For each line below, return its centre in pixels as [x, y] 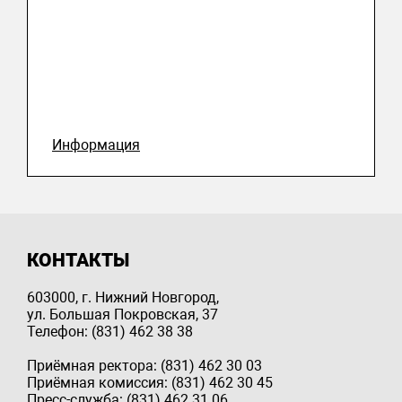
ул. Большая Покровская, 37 [122, 314]
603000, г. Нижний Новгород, [123, 297]
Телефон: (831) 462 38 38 [110, 331]
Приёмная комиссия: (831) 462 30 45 [150, 382]
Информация [96, 144]
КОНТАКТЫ [78, 260]
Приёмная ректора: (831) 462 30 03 [144, 365]
